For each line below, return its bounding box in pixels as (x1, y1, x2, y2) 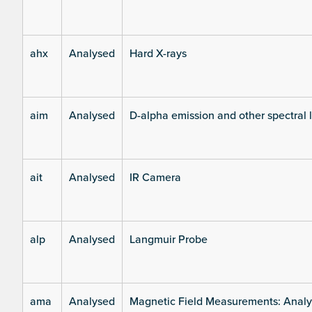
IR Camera (130, 171, 181, 185)
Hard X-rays (130, 47, 187, 61)
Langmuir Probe (130, 233, 208, 247)
